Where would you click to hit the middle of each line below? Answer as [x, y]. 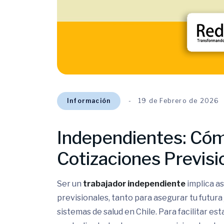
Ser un [70, 184]
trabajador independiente [134, 184]
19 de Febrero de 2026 [179, 101]
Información [89, 101]
